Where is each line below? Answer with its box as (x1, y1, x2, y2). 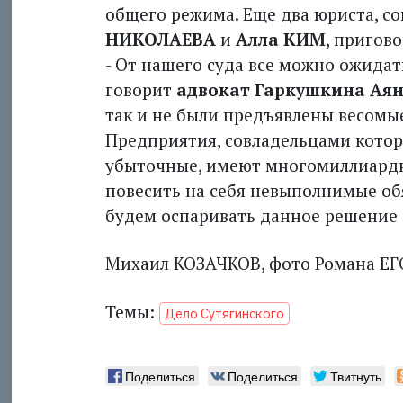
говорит (104, 78, 176, 102)
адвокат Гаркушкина (175, 78, 365, 102)
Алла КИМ (235, 28, 326, 51)
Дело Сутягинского (164, 304, 284, 322)
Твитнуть (329, 367, 381, 386)
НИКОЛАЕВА (104, 28, 216, 51)
